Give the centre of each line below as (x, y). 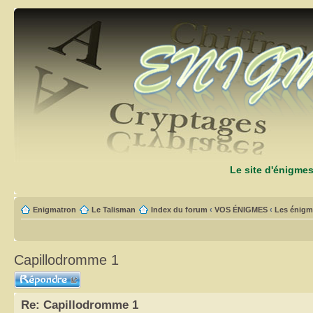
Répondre (31, 275)
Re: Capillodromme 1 (80, 305)
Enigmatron (54, 210)
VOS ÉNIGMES (241, 210)
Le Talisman (114, 210)
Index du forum (179, 210)
